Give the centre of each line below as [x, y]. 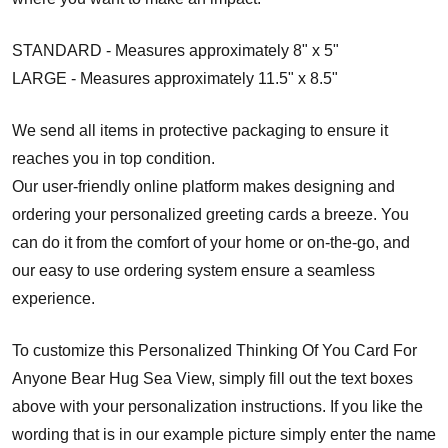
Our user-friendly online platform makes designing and [203, 186]
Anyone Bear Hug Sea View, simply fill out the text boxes [212, 378]
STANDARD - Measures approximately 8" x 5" [175, 50]
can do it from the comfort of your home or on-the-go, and [211, 242]
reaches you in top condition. [113, 158]
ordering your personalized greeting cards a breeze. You [210, 214]
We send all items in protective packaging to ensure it [200, 130]
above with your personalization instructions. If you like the [217, 406]
